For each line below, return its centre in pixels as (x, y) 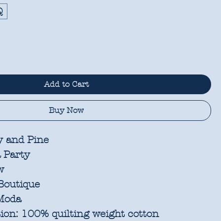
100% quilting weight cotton (89, 214)
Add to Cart (67, 84)
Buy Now (67, 110)
